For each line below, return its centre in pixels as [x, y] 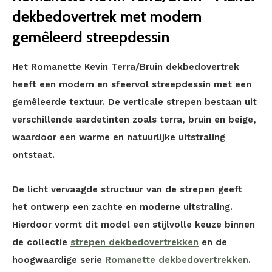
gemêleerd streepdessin [91, 37]
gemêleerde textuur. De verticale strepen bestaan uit [134, 102]
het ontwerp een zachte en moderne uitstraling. [122, 207]
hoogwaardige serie [59, 260]
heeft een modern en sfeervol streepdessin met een [132, 84]
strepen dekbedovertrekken [134, 242]
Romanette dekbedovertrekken [177, 260]
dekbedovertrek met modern [107, 16]
